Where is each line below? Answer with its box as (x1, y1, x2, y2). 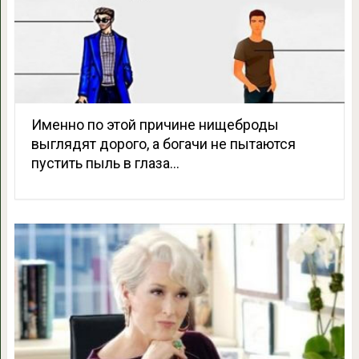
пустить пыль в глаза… (30, 155, 179, 172)
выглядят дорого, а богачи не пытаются (30, 135, 296, 153)
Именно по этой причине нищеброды (30, 116, 279, 134)
